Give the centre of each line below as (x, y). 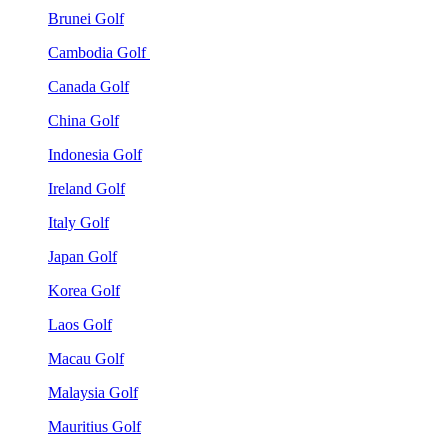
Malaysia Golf (93, 392)
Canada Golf (88, 86)
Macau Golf (86, 358)
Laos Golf (80, 324)
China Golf (83, 120)
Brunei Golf (86, 18)
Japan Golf (82, 256)
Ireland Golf (86, 188)
